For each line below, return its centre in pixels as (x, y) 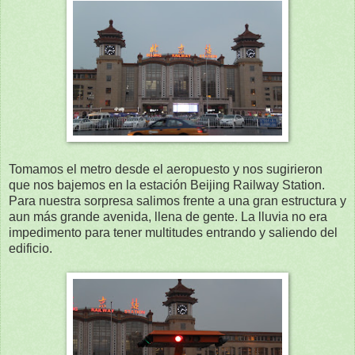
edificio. (31, 248)
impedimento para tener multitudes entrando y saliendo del (173, 232)
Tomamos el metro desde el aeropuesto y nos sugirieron (166, 169)
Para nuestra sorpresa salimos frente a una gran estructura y (177, 200)
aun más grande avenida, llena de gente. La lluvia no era (168, 216)
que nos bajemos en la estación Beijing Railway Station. (167, 185)
